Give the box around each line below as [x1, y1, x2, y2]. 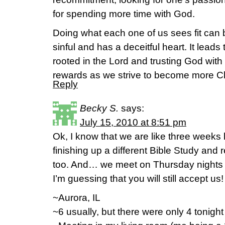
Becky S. [80, 103, 119, 114]
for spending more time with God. [53, 9, 195, 19]
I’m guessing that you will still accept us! [53, 173, 223, 184]
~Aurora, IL [53, 192, 100, 203]
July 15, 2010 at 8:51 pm [80, 117, 186, 128]
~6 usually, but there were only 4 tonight [53, 206, 223, 217]
